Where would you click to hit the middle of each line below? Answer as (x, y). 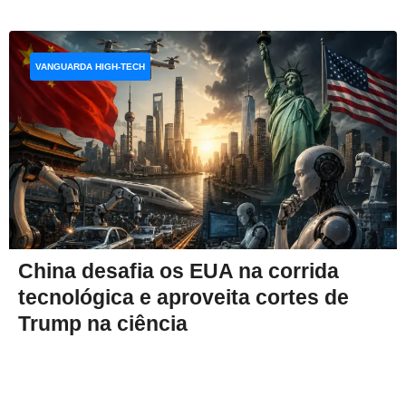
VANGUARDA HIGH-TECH (90, 67)
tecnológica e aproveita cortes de (184, 298)
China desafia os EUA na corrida (179, 271)
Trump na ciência (103, 324)
